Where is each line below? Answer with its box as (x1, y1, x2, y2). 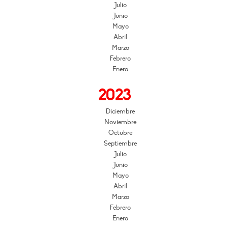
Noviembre (104, 118, 136, 126)
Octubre (108, 128, 132, 137)
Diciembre (106, 107, 135, 116)
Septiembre (104, 139, 137, 148)
